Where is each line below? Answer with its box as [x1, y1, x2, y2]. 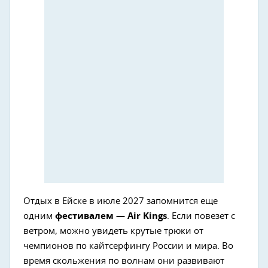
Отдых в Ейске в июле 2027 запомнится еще [23, 197, 218, 206]
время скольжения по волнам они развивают [23, 257, 224, 266]
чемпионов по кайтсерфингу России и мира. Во [23, 242, 233, 251]
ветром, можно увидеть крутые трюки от [23, 227, 203, 236]
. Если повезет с [167, 212, 235, 221]
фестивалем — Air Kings [55, 212, 167, 221]
